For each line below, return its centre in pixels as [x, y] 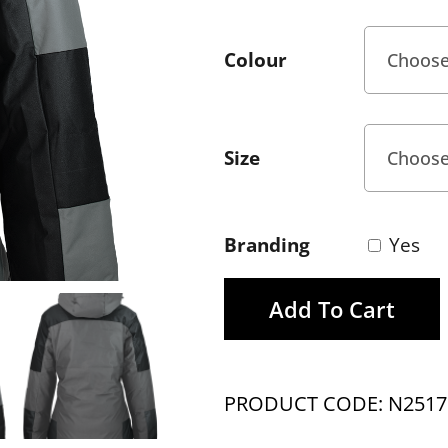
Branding [266, 244]
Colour [255, 59]
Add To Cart [331, 309]
